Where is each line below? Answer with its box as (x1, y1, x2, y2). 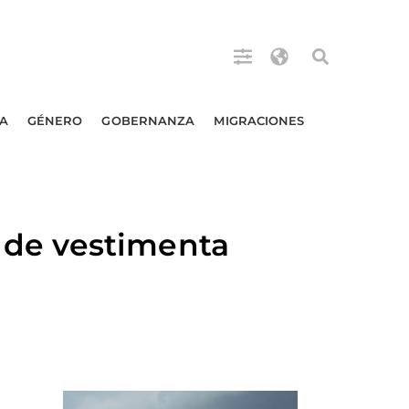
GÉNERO (26, 113, 83, 128)
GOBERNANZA (101, 113, 195, 128)
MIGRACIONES (214, 113, 305, 128)
